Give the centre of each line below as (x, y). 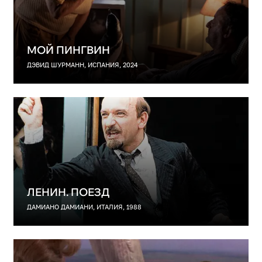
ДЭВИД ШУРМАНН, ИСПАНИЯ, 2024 (82, 65)
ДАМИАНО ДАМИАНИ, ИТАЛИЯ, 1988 (84, 207)
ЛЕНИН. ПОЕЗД (68, 192)
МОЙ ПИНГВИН (68, 49)
